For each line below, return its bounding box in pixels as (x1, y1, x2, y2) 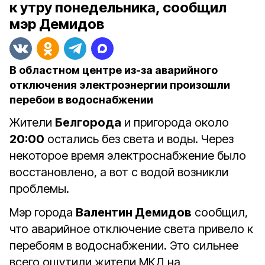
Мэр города (9, 205, 76, 219)
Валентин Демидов (76, 205, 192, 219)
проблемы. (9, 182, 72, 196)
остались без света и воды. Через (44, 132, 234, 146)
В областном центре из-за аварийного (9, 64, 218, 76)
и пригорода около (121, 115, 229, 130)
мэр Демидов (9, 15, 104, 33)
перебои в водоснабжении (9, 93, 153, 106)
